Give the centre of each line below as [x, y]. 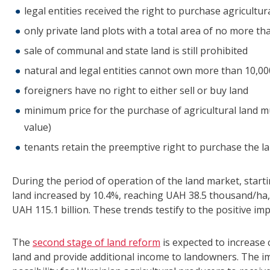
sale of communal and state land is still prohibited [136, 51]
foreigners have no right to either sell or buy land [136, 91]
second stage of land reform [96, 243]
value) [38, 127]
